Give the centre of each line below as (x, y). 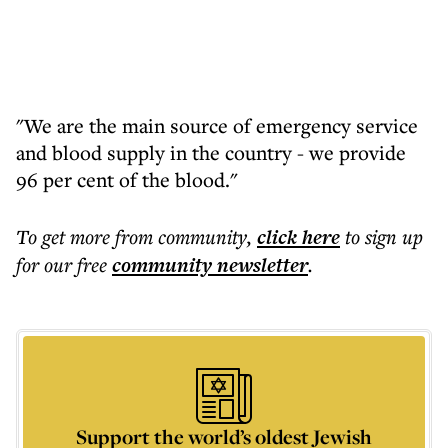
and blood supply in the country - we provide (211, 152)
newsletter (260, 265)
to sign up (384, 236)
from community (181, 236)
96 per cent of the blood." (127, 179)
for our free (61, 264)
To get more (65, 236)
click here (298, 237)
